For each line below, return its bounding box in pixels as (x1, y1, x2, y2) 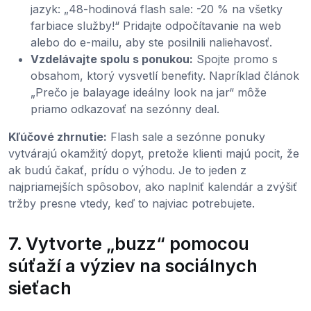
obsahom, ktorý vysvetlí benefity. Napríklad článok (31, 68, 299, 83)
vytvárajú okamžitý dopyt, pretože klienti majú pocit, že (8, 146, 299, 160)
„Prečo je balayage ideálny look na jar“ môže (31, 85, 267, 99)
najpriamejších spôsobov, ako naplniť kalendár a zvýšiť (8, 179, 297, 194)
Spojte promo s (193, 51, 278, 66)
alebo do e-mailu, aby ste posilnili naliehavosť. (31, 35, 272, 49)
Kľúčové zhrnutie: (8, 129, 107, 144)
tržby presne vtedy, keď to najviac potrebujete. (8, 196, 255, 210)
